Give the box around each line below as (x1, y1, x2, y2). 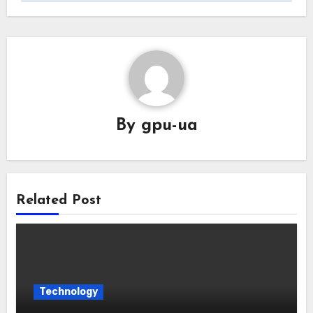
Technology (38, 285, 98, 298)
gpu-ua (140, 117, 198, 135)
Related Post (15, 193, 101, 208)
